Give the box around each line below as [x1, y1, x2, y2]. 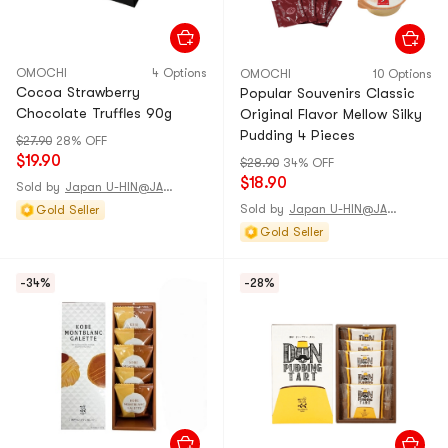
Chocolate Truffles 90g [16, 105, 172, 121]
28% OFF [56, 134, 107, 148]
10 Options [373, 67, 432, 81]
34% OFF [283, 156, 334, 170]
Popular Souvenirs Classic [240, 85, 415, 101]
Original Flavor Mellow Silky [240, 106, 422, 122]
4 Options [152, 66, 207, 80]
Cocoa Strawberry [16, 84, 140, 100]
